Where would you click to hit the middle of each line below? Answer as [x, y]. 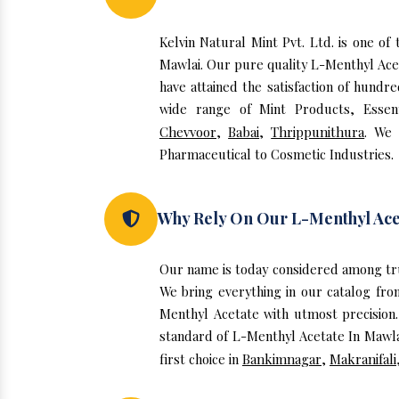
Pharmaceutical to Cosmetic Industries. [277, 154]
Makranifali [363, 359]
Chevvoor [188, 132]
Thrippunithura [318, 132]
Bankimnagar [282, 359]
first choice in [201, 359]
